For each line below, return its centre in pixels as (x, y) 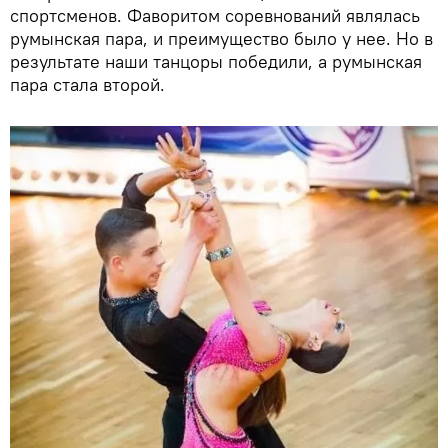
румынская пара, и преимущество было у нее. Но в (221, 39)
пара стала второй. (87, 85)
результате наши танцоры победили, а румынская (216, 62)
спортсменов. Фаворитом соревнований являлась (215, 16)
